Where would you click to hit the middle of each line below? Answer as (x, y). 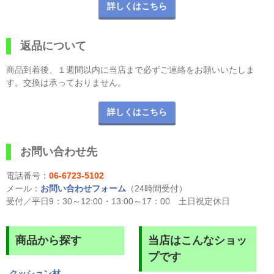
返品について (53, 46)
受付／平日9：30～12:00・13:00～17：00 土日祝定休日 (118, 201)
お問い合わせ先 (59, 151)
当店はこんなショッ (197, 240)
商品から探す (48, 240)
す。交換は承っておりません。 (66, 82)
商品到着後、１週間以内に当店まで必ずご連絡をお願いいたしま (130, 69)
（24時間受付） (157, 188)
